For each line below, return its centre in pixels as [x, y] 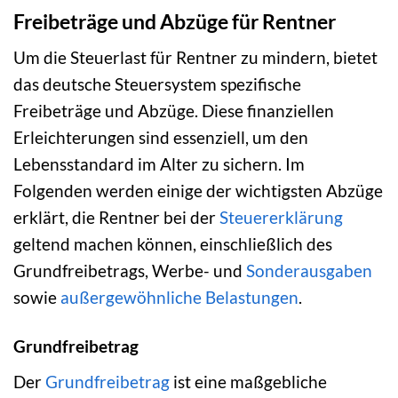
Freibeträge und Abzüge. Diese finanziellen [174, 111]
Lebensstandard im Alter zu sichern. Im [159, 164]
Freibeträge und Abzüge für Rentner [175, 21]
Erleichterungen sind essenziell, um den [161, 138]
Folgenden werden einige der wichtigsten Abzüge [198, 191]
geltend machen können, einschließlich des [173, 244]
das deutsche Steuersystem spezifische [157, 84]
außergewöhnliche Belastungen [179, 298]
